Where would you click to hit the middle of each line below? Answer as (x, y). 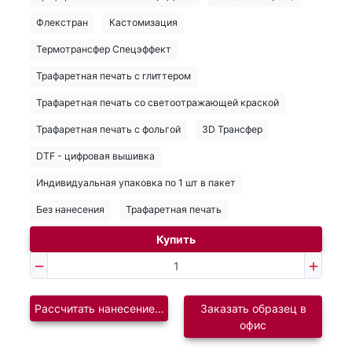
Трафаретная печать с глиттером (114, 76)
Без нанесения (70, 210)
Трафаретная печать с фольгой (108, 130)
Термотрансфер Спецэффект (104, 49)
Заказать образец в (253, 309)
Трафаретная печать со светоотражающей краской (158, 103)
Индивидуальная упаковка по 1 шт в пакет (136, 183)
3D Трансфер (232, 130)
